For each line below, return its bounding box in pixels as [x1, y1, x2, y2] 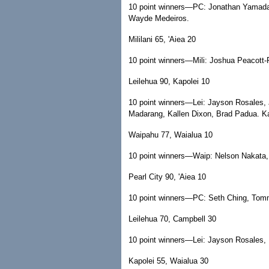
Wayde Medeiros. [128, 14, 189, 23]
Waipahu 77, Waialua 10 [128, 130, 213, 139]
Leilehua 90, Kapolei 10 [128, 77, 210, 86]
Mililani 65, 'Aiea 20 [128, 35, 196, 44]
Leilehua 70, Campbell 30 [128, 214, 216, 223]
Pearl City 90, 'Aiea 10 [128, 172, 206, 181]
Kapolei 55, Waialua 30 [128, 256, 208, 265]
